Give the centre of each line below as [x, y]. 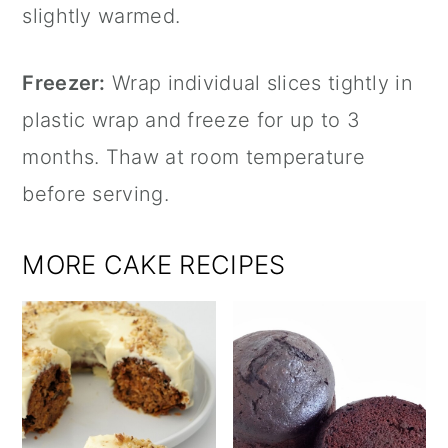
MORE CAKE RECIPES [154, 265]
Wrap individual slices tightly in [259, 83]
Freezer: [64, 83]
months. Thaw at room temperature [193, 157]
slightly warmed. [101, 16]
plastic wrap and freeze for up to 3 [191, 120]
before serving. [95, 194]
